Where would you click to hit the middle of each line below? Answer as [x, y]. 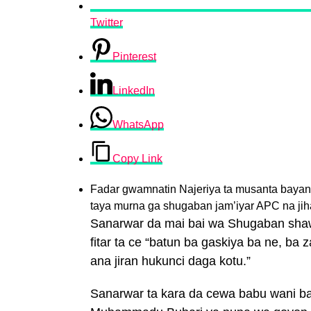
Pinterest [134, 57]
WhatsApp [138, 125]
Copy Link [137, 159]
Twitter [107, 23]
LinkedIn [134, 91]
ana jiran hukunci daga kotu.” [170, 261]
